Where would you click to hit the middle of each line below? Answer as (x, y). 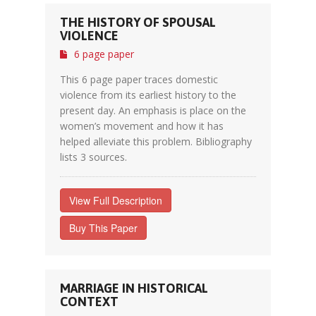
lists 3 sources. (93, 157)
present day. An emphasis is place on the (153, 110)
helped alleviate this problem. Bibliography (156, 141)
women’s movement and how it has (142, 126)
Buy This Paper (103, 228)
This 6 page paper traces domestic (139, 79)
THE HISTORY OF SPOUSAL (138, 22)
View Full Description (116, 200)
